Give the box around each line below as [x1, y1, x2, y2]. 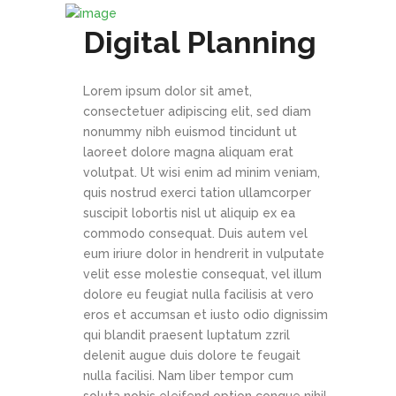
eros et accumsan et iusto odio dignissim [83, 308, 328, 322]
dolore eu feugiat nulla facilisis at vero [83, 287, 314, 301]
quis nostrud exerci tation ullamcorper [83, 186, 311, 200]
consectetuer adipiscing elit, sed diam [83, 104, 311, 118]
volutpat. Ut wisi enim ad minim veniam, [83, 165, 320, 179]
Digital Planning [83, 25, 316, 60]
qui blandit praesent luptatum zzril [83, 328, 290, 342]
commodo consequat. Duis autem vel [83, 226, 308, 240]
